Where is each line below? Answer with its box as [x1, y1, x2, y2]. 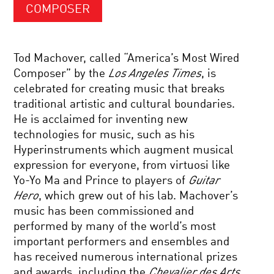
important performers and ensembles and [13, 236, 230, 248]
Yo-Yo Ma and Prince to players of [13, 175, 189, 187]
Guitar [188, 175, 220, 187]
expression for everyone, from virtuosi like [13, 160, 231, 171]
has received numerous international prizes [13, 251, 238, 263]
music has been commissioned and [13, 206, 194, 217]
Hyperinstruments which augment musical [13, 144, 234, 156]
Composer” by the [13, 68, 109, 80]
